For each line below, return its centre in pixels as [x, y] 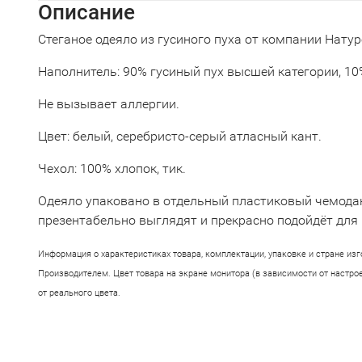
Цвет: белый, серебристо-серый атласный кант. [180, 136]
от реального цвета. [79, 293]
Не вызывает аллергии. [109, 104]
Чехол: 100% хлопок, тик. [112, 168]
